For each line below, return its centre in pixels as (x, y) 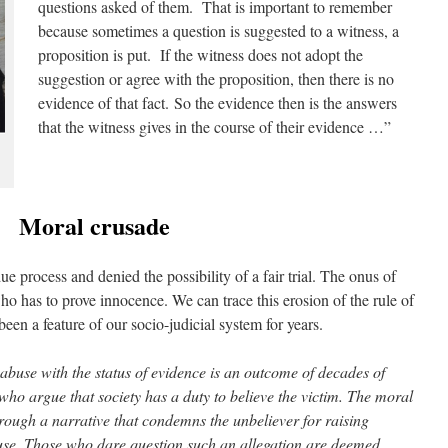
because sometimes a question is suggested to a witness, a (218, 30)
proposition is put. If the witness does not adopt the (200, 54)
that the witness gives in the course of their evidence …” (214, 126)
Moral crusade (94, 225)
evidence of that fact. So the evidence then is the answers (217, 102)
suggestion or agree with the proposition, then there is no (216, 78)
